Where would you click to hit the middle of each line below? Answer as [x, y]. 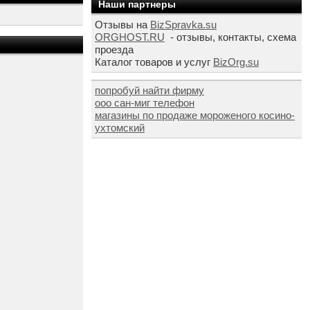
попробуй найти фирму [149, 90]
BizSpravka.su [183, 25]
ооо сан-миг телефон [145, 103]
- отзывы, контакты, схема [232, 37]
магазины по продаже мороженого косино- [195, 115]
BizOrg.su [236, 62]
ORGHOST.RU [130, 37]
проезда [114, 49]
